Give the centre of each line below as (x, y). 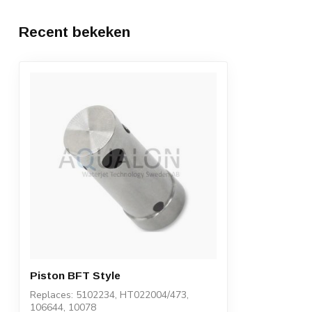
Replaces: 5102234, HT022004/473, (109, 295)
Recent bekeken (75, 32)
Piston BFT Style (75, 276)
